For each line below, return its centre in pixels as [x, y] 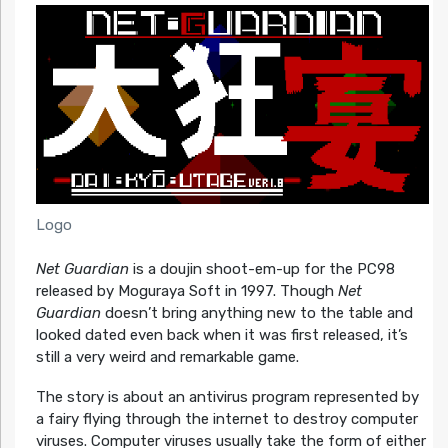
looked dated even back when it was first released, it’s [221, 335]
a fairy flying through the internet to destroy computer [226, 419]
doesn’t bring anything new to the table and [256, 313]
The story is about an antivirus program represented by [227, 397]
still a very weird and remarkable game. [167, 357]
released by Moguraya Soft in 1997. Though [186, 291]
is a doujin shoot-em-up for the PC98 [261, 269]
